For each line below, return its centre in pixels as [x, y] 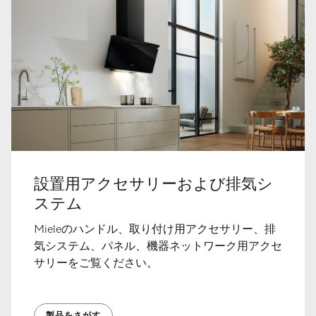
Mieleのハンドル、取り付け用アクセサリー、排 [155, 230]
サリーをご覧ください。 [96, 264]
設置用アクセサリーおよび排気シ [153, 185]
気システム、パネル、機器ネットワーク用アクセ [158, 247]
